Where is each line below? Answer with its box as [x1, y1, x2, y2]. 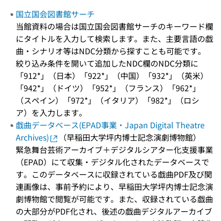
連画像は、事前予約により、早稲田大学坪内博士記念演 [16, 181, 213, 192]
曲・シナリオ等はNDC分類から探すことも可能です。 [16, 45, 206, 57]
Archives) [16, 131, 49, 143]
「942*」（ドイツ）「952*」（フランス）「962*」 [16, 82, 200, 94]
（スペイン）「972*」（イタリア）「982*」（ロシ [16, 94, 199, 106]
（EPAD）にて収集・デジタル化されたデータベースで [16, 156, 209, 168]
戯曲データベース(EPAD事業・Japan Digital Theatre [16, 119, 205, 131]
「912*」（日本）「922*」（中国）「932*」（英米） [16, 70, 208, 81]
